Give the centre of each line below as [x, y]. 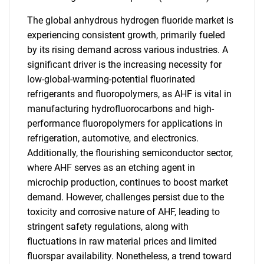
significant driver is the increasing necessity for [124, 65]
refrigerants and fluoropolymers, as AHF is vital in [129, 94]
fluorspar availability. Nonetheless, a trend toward [129, 256]
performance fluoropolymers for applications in [125, 123]
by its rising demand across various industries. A [128, 50]
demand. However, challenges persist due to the [126, 197]
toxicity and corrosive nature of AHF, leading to [123, 212]
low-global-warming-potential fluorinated [111, 79]
